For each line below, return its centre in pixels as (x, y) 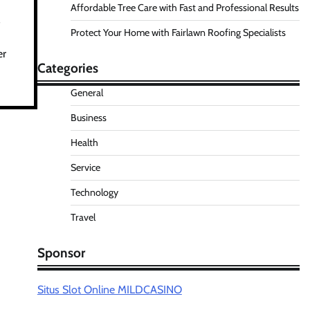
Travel (83, 217)
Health (84, 143)
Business (88, 118)
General (86, 93)
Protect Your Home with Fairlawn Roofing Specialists (178, 33)
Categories (67, 68)
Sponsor (61, 253)
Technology (94, 192)
